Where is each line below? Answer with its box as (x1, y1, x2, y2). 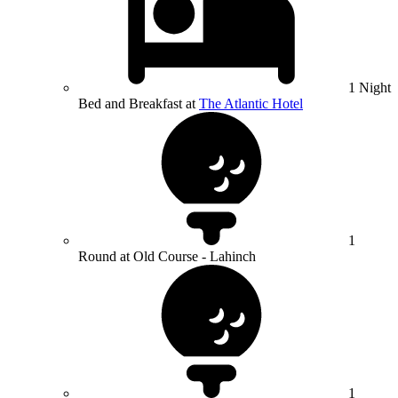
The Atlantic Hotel (199, 96, 303, 112)
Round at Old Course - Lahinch (78, 249, 256, 265)
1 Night (348, 80, 391, 96)
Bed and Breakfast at (78, 96, 199, 112)
